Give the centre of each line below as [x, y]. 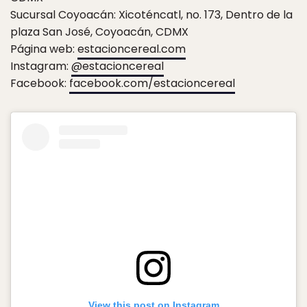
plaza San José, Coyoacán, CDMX [99, 32]
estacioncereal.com [132, 49]
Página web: [44, 49]
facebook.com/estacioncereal [152, 84]
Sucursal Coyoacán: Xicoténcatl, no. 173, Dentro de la [151, 15]
